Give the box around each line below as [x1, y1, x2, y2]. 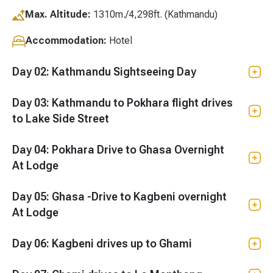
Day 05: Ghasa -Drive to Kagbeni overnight [12, 190, 227, 203]
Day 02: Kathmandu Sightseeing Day [52, 65, 196, 78]
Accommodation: [26, 34, 109, 46]
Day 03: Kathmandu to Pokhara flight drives [12, 96, 233, 109]
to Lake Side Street [12, 112, 109, 125]
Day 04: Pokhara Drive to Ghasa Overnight [12, 143, 52, 156]
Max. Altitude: [25, 8, 91, 20]
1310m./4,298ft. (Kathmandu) [91, 8, 218, 20]
